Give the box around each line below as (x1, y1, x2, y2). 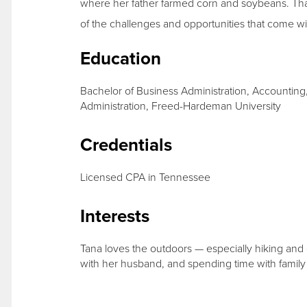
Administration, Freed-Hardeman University (79, 98, 281, 114)
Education (79, 45, 161, 72)
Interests (79, 203, 149, 230)
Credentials (79, 132, 172, 158)
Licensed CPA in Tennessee (79, 169, 210, 185)
